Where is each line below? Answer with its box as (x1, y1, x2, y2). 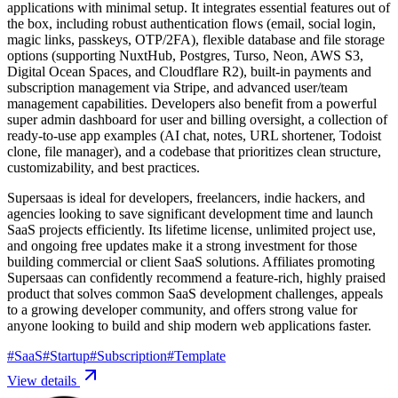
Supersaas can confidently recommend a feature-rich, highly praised (7, 269, 386, 285)
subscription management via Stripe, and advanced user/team (7, 79, 347, 95)
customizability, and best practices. (7, 159, 200, 175)
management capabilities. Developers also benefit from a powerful (7, 95, 377, 111)
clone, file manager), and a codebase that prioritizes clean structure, (7, 143, 381, 159)
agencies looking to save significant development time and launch (7, 205, 373, 221)
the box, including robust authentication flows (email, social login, (7, 15, 376, 31)
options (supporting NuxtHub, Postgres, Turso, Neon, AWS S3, (7, 47, 363, 63)
